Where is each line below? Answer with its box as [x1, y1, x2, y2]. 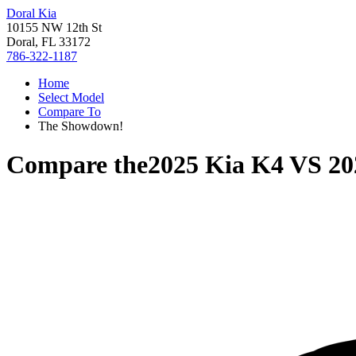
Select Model [38, 91, 104, 104]
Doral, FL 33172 [6, 35, 91, 48]
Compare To [38, 105, 101, 118]
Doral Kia [6, 6, 56, 20]
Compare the [6, 150, 148, 180]
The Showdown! [38, 119, 123, 133]
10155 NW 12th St [6, 21, 102, 34]
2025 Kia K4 [148, 150, 284, 180]
